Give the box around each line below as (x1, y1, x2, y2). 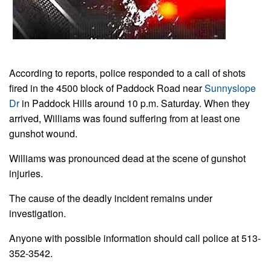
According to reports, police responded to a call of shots (9, 65, 246, 80)
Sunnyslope (204, 80, 256, 95)
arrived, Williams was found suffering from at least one (9, 111, 240, 125)
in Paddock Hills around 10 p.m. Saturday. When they (19, 96, 250, 110)
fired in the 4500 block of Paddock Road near (9, 80, 204, 95)
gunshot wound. (9, 126, 77, 140)
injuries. (9, 166, 43, 180)
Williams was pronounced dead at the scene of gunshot (9, 151, 246, 165)
